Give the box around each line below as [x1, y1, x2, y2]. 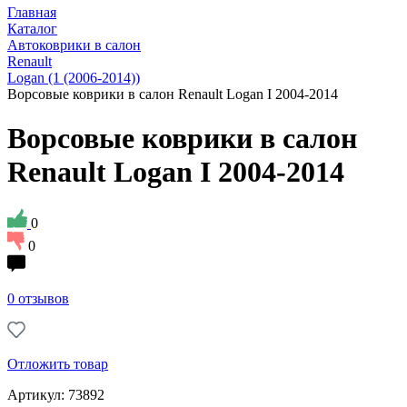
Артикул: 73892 [7, 386, 104, 402]
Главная [7, 5, 56, 20]
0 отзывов [7, 290, 69, 306]
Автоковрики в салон [7, 37, 141, 53]
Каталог [7, 21, 57, 36]
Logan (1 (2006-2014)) [7, 70, 140, 85]
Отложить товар [7, 355, 108, 372]
